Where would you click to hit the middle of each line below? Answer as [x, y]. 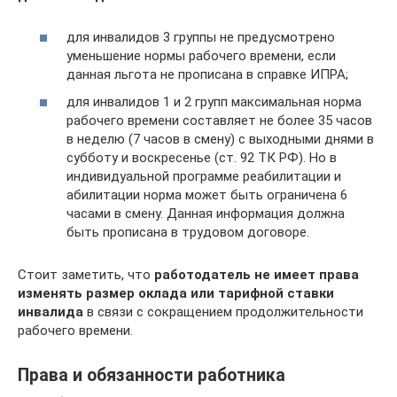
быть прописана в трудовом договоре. [188, 232]
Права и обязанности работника [152, 376]
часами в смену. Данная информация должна [206, 214]
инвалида [51, 312]
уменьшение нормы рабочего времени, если [201, 55]
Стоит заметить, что [86, 275]
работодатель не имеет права [257, 275]
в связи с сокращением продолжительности [223, 312]
